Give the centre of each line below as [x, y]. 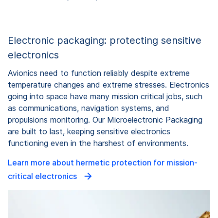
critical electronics [43, 176]
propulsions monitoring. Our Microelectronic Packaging [105, 120]
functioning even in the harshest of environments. [98, 143]
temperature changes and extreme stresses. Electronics [109, 85]
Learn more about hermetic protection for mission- [103, 163]
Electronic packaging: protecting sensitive [105, 41]
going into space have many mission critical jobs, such [105, 97]
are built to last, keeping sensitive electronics [89, 132]
